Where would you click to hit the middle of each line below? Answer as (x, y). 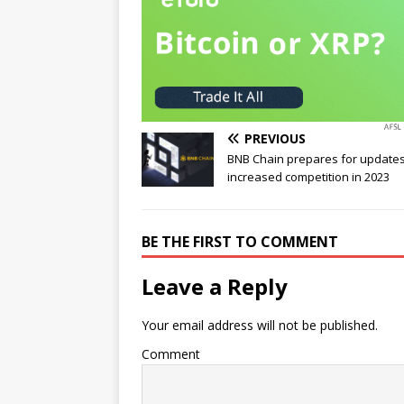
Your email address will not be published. (260, 325)
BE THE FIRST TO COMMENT (240, 241)
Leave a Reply (215, 286)
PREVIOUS (275, 138)
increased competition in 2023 (308, 176)
